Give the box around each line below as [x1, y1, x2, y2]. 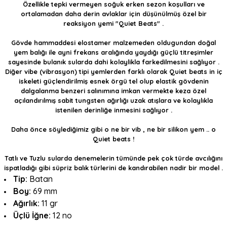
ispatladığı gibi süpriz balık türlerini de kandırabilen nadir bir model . [4, 164, 223, 172]
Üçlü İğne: [13, 210, 51, 220]
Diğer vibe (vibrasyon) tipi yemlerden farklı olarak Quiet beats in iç [5, 67, 222, 75]
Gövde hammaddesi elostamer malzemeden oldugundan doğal [11, 39, 216, 47]
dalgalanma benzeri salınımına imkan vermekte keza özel [21, 87, 206, 95]
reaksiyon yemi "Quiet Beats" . [63, 19, 164, 27]
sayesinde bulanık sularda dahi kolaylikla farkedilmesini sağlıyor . [8, 58, 219, 66]
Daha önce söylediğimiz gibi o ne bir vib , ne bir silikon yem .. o [11, 125, 216, 133]
